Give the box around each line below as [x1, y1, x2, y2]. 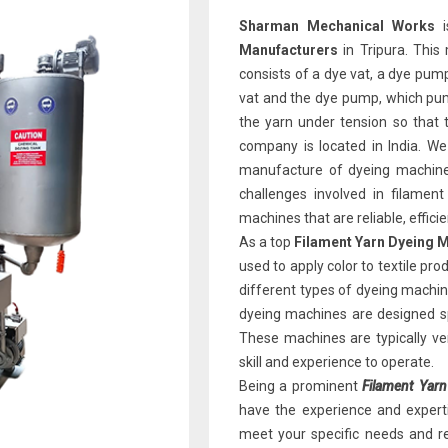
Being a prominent [239, 378, 363, 394]
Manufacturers [239, 42, 338, 58]
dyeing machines [239, 306, 348, 322]
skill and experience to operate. [239, 354, 434, 370]
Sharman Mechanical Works [239, 18, 435, 34]
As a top [239, 234, 294, 250]
